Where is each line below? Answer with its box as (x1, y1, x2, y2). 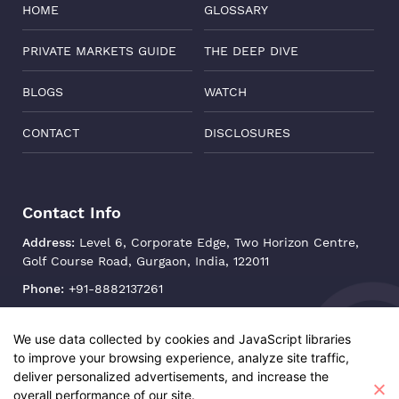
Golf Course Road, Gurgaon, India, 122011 (22, 253, 269, 268)
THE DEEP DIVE (203, 43, 298, 58)
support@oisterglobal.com (64, 308, 224, 323)
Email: (22, 308, 60, 323)
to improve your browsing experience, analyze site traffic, (13, 350, 349, 365)
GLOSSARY (203, 2, 268, 17)
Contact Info (22, 202, 121, 222)
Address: (22, 234, 75, 249)
